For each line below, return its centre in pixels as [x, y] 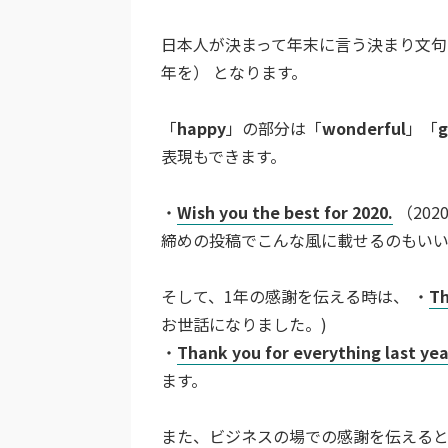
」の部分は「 [274, 127]
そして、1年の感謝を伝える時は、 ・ [295, 295]
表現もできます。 [223, 155]
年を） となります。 [234, 71]
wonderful [364, 127]
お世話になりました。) [244, 323]
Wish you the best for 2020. [285, 211]
